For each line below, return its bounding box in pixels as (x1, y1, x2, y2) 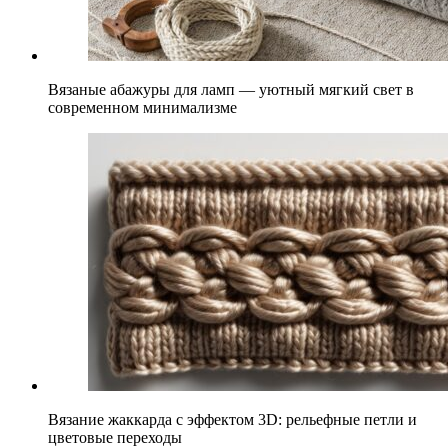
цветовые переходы (48, 428, 182, 446)
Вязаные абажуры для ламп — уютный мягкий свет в (48, 80, 414, 98)
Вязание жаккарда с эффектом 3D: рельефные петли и (48, 410, 417, 428)
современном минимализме (48, 98, 237, 116)
